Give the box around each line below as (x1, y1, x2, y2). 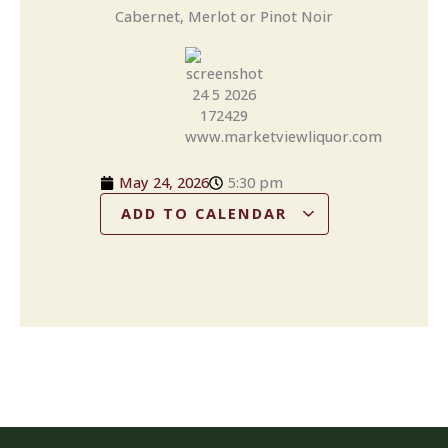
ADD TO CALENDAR (121, 203, 293, 224)
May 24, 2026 (119, 172, 209, 193)
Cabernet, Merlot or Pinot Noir (115, 5, 333, 26)
